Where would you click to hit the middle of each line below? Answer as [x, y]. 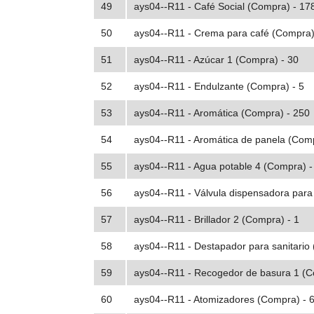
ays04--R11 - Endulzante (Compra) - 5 [219, 87]
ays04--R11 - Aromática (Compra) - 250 [222, 113]
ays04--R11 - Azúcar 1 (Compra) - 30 [216, 60]
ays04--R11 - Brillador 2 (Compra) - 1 [217, 220]
